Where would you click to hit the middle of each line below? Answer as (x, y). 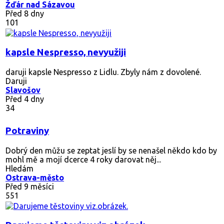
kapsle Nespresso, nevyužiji (66, 52)
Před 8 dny (25, 13)
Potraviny (27, 130)
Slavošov (23, 90)
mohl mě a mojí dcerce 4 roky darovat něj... (83, 159)
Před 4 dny (25, 99)
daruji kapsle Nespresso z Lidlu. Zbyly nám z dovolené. (103, 72)
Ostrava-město (35, 177)
